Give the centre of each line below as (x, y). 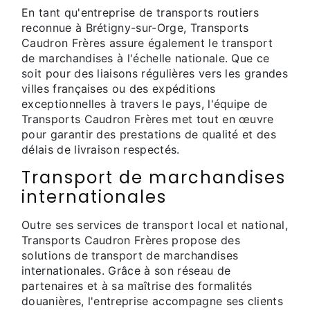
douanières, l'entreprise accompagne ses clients (153, 301)
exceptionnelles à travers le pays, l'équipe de (145, 104)
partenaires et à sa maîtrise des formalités (137, 286)
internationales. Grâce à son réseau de (126, 271)
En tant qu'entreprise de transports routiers (140, 13)
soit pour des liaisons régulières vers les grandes (155, 74)
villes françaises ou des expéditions (119, 89)
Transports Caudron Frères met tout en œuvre (148, 119)
